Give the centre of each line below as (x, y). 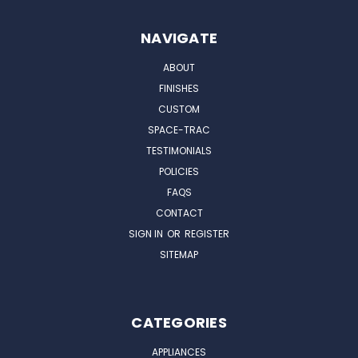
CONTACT (179, 213)
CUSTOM (179, 109)
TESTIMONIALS (179, 150)
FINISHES (179, 88)
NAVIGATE (179, 38)
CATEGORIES (179, 322)
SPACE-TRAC (179, 129)
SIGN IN (147, 233)
